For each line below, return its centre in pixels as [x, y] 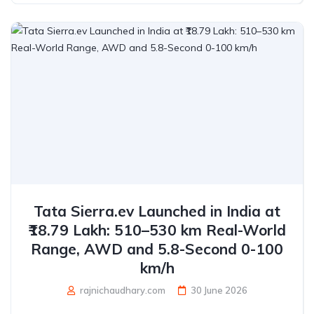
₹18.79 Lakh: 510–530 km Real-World [157, 230]
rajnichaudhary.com [121, 290]
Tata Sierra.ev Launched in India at [157, 211]
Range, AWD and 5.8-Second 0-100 [157, 248]
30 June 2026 [219, 290]
